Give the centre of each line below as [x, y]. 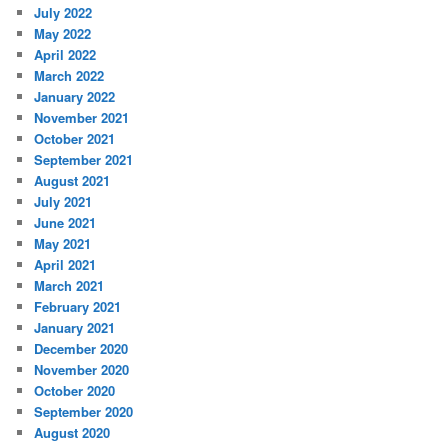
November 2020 [82, 369]
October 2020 [75, 390]
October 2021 [75, 138]
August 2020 [72, 432]
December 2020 [81, 348]
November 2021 [82, 117]
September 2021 [84, 159]
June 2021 [65, 222]
